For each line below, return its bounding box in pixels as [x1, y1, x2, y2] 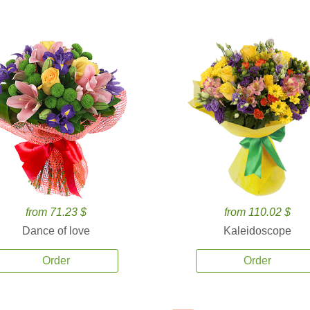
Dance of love [21, 225, 90, 237]
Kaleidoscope [224, 225, 292, 237]
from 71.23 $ [25, 206, 86, 218]
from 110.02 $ [224, 206, 291, 218]
